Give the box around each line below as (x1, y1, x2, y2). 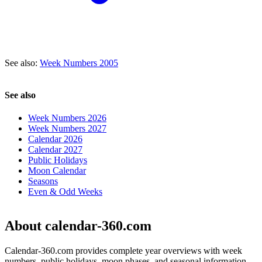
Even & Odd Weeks (28, 187, 102, 197)
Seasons (28, 176, 58, 187)
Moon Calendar (28, 166, 86, 176)
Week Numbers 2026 (28, 113, 106, 123)
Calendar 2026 (28, 134, 82, 144)
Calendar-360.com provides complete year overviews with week (5, 246, 242, 256)
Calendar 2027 (28, 144, 82, 155)
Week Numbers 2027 (28, 123, 106, 134)
